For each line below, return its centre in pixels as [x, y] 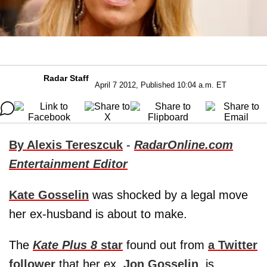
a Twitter [233, 245]
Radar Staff [66, 78]
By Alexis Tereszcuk [66, 145]
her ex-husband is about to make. [98, 214]
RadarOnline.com [184, 145]
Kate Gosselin [49, 195]
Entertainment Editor [68, 164]
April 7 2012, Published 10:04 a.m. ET [160, 85]
